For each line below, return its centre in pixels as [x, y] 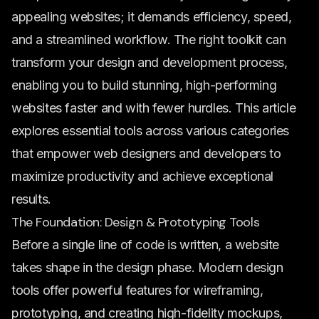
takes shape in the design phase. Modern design [147, 267]
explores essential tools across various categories [151, 131]
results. [31, 199]
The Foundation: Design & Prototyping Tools [136, 222]
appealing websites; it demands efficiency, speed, [152, 17]
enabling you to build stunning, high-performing [144, 85]
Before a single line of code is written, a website [146, 245]
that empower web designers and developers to [146, 153]
